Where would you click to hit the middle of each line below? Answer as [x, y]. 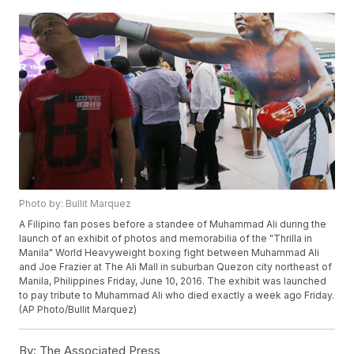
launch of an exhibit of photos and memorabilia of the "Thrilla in [166, 239]
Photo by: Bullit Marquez [75, 204]
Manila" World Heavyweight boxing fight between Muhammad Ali [169, 253]
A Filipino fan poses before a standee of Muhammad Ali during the [173, 224]
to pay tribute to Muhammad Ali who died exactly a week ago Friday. [177, 296]
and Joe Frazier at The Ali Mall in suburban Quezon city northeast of [176, 267]
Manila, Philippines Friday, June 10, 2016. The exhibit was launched [173, 281]
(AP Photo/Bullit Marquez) [78, 310]
